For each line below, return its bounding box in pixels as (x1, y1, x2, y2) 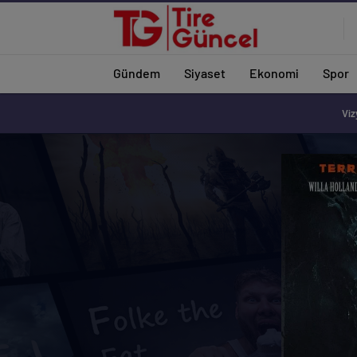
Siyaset (184, 65, 226, 80)
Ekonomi (249, 65, 299, 80)
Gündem (113, 65, 160, 80)
